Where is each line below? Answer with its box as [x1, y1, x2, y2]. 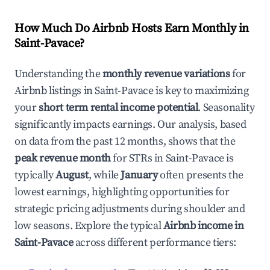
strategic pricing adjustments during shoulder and [14, 202, 245, 216]
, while [88, 168, 121, 182]
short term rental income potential [39, 101, 198, 115]
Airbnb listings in [14, 84, 95, 98]
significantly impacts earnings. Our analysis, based [14, 118, 246, 131]
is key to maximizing [153, 84, 249, 98]
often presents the [157, 168, 244, 182]
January [121, 168, 158, 182]
